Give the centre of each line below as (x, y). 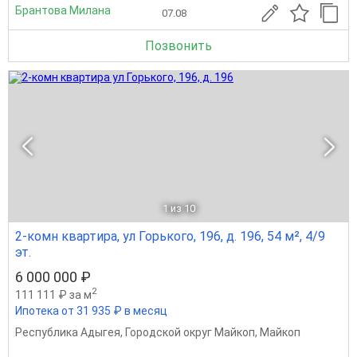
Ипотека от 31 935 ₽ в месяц (91, 311)
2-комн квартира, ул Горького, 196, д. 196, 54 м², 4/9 (170, 237)
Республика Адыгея (68, 333)
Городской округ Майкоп (190, 333)
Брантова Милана (63, 10)
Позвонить (178, 46)
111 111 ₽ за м (53, 294)
